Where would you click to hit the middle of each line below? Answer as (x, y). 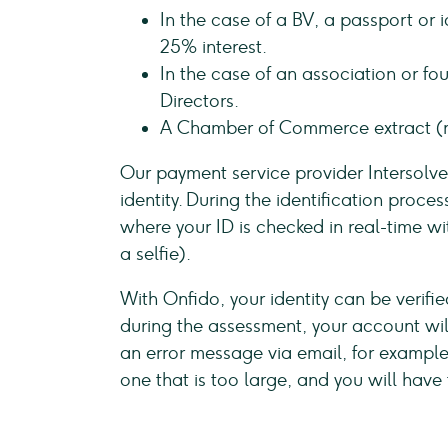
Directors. (199, 101)
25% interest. (213, 47)
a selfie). (155, 254)
